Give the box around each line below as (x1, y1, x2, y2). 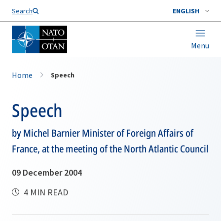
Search (12, 6, 33, 15)
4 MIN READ (22, 186, 68, 198)
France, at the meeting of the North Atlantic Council (12, 142, 209, 155)
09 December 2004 (12, 167, 82, 178)
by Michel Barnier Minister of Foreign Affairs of (12, 126, 193, 140)
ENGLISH (173, 6, 199, 15)
